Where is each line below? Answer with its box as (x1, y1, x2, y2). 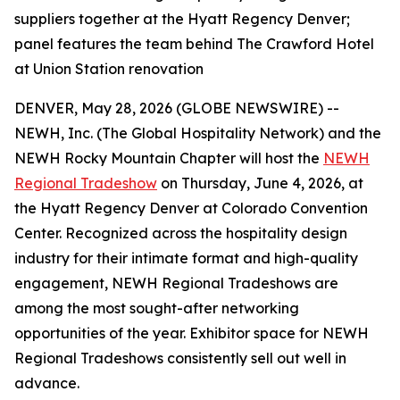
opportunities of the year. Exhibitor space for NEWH (14, 324, 369, 342)
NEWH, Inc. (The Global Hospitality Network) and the (14, 124, 381, 142)
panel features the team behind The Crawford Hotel (14, 35, 374, 53)
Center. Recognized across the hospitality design (14, 224, 347, 242)
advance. (14, 374, 79, 392)
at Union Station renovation (14, 60, 204, 78)
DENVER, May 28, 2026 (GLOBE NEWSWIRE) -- (14, 99, 339, 117)
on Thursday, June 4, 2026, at (157, 174, 363, 192)
